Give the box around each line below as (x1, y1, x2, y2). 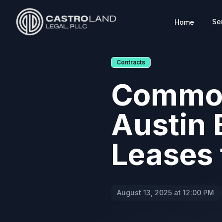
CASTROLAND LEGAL (15, 22, 100, 32)
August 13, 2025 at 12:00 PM (117, 188, 214, 197)
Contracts (116, 58, 145, 66)
